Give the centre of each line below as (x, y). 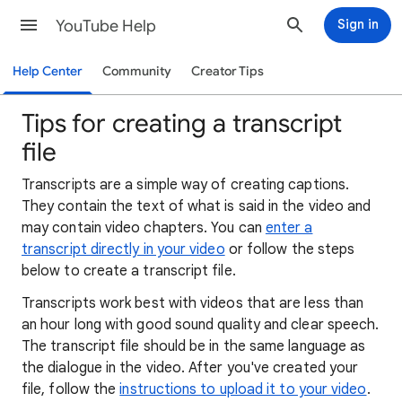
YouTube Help (106, 26)
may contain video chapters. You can (144, 228)
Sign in (358, 24)
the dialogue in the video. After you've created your (190, 368)
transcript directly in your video (123, 249)
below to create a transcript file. (129, 271)
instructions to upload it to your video (243, 389)
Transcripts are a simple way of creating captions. (185, 185)
